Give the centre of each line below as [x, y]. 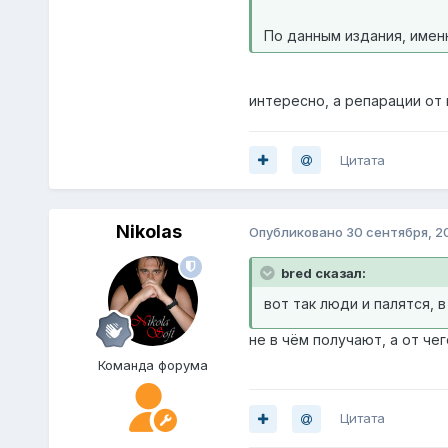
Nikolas [148, 231]
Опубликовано [297, 232]
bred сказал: [323, 272]
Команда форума [152, 364]
